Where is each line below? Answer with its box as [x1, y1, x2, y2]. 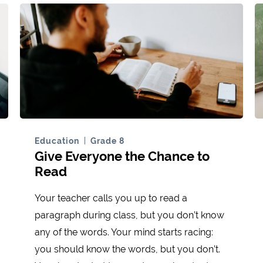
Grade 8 [90, 136, 124, 146]
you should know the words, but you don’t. [35, 244, 220, 255]
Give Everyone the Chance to [35, 149, 210, 164]
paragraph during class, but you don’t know [35, 210, 224, 221]
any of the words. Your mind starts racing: [35, 227, 213, 238]
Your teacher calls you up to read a [35, 193, 187, 204]
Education [35, 136, 79, 146]
